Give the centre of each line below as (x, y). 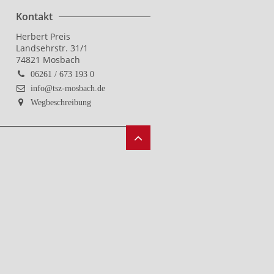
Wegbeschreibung (61, 102)
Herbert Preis (43, 36)
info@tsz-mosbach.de (68, 88)
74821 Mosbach (48, 60)
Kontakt (34, 17)
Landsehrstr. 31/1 (52, 48)
